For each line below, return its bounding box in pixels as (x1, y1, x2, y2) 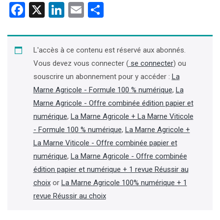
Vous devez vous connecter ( (33, 59, 129, 68)
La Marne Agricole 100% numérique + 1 (61, 178, 187, 187)
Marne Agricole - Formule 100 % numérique (33, 85, 172, 94)
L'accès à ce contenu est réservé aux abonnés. (33, 46, 186, 55)
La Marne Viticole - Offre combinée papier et (33, 138, 177, 147)
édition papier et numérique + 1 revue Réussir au (33, 165, 189, 174)
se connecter (128, 59, 173, 68)
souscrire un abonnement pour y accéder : (33, 72, 172, 81)
